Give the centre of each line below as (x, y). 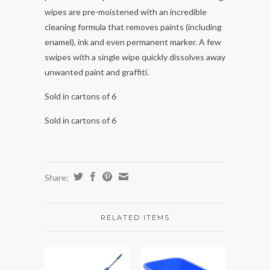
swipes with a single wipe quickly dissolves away (135, 57)
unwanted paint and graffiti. (97, 72)
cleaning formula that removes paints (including (133, 27)
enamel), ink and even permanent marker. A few (133, 42)
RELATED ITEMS (135, 218)
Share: (58, 178)
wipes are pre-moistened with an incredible (126, 12)
